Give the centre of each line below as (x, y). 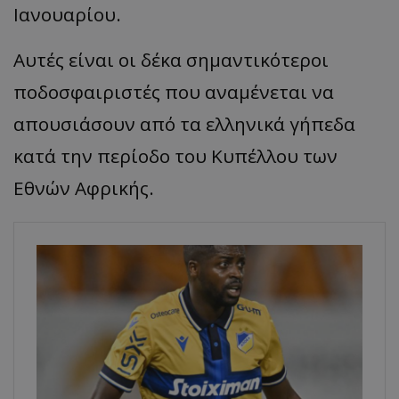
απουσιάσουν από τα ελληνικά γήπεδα (184, 124)
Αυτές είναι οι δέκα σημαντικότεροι (171, 60)
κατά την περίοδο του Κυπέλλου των (175, 156)
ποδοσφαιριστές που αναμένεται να (174, 92)
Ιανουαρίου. (67, 15)
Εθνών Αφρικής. (84, 188)
